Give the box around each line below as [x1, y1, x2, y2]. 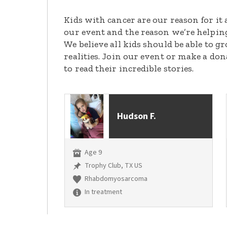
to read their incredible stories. [64, 63, 194, 74]
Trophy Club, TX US [83, 161, 143, 171]
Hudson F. [117, 110, 157, 123]
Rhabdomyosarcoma [83, 174, 148, 184]
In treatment [83, 187, 123, 198]
